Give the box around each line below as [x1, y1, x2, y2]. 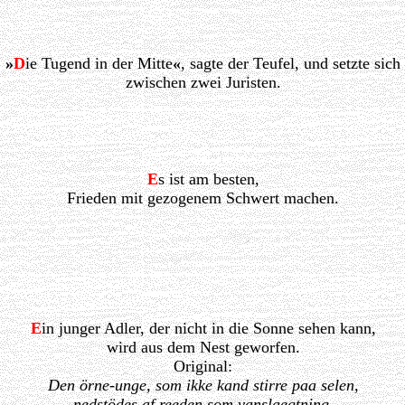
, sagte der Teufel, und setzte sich [181, 54, 400, 73]
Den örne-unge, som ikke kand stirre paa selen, [47, 376, 359, 395]
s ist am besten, [157, 170, 259, 189]
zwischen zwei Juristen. [125, 73, 281, 92]
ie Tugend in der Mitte [25, 54, 173, 73]
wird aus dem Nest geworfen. [106, 338, 300, 357]
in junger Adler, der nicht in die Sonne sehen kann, [41, 319, 376, 338]
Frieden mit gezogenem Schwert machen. [67, 189, 339, 208]
